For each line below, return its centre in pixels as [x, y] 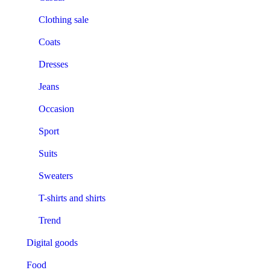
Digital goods [52, 243]
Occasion [56, 109]
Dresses [53, 64]
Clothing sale [64, 20]
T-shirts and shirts [72, 198]
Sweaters [56, 176]
